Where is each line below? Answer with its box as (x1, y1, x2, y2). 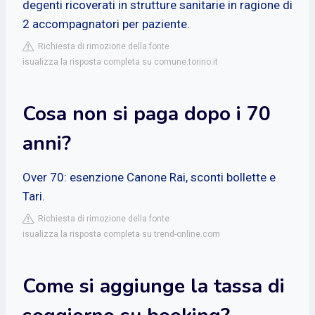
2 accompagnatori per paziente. (22, 16, 190, 31)
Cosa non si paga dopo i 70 (22, 100, 271, 127)
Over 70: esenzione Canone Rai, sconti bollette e (22, 169, 276, 184)
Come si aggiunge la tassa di (22, 272, 285, 300)
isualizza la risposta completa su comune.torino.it (22, 56, 218, 67)
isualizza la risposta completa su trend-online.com (22, 229, 220, 239)
